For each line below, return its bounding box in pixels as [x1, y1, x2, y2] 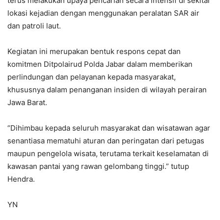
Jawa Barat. [7, 98, 47, 108]
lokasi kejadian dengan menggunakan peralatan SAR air [7, 8, 199, 18]
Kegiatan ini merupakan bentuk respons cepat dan [7, 47, 181, 56]
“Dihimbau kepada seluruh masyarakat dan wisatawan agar [7, 123, 210, 133]
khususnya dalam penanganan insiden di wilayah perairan [7, 85, 207, 95]
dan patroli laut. [7, 21, 61, 31]
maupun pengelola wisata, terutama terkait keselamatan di [7, 149, 209, 159]
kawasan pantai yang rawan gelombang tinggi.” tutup [7, 162, 189, 171]
